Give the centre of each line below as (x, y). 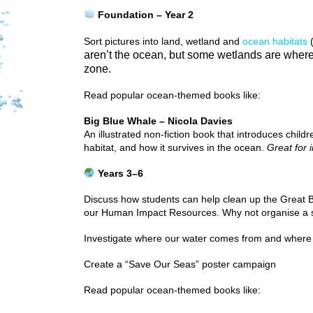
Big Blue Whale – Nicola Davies (158, 121)
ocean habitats (275, 41)
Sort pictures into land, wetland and (163, 41)
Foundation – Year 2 (144, 15)
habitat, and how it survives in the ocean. (175, 147)
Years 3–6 (119, 173)
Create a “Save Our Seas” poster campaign (180, 264)
